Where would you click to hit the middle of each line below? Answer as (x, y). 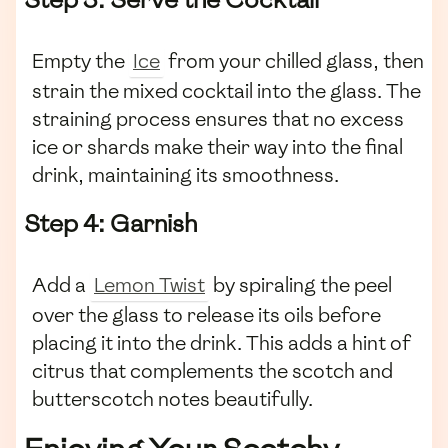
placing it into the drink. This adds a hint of (221, 343)
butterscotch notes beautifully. (172, 399)
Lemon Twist (149, 285)
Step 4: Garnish (110, 224)
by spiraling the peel (300, 285)
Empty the (80, 61)
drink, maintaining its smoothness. (185, 175)
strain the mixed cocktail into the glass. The (226, 91)
